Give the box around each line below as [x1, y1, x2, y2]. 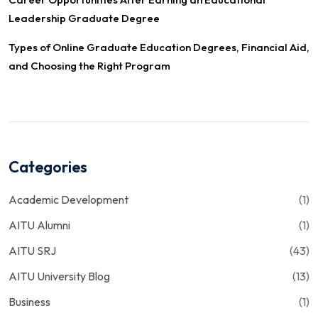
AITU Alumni [9, 217, 70, 232]
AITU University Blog [9, 268, 110, 283]
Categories [9, 156, 87, 177]
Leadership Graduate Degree [9, 11, 160, 25]
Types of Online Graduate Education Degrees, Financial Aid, [9, 40, 309, 54]
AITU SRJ [9, 243, 56, 258]
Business [9, 294, 50, 309]
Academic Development [9, 192, 128, 207]
